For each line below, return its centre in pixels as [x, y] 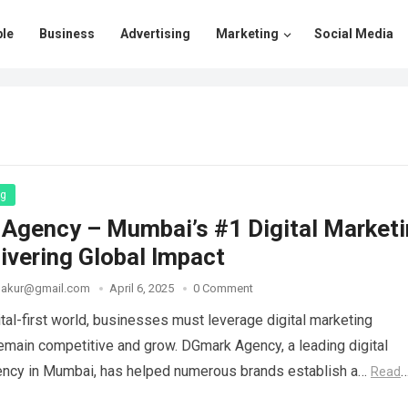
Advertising [155, 34]
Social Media [354, 34]
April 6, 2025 [142, 288]
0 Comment [223, 288]
